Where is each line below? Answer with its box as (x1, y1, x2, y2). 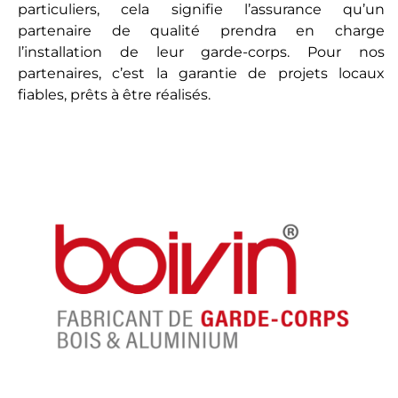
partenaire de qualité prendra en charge (18, 22, 385, 40)
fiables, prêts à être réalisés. (18, 86, 211, 104)
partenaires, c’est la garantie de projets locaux (18, 65, 385, 83)
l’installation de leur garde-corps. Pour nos (18, 44, 385, 61)
